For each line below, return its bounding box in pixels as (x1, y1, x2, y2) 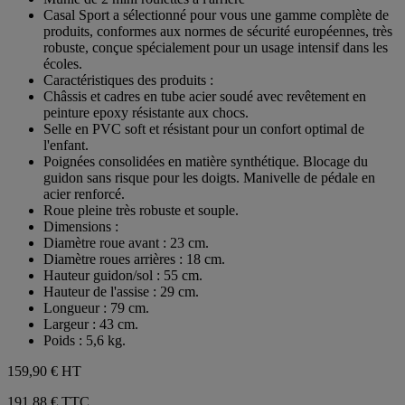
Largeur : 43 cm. (43, 316, 138, 332)
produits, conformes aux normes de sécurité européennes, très (43, 23, 392, 39)
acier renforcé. (43, 185, 125, 202)
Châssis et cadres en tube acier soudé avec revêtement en (43, 88, 366, 104)
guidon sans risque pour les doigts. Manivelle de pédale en (43, 169, 375, 185)
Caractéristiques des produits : (43, 71, 213, 88)
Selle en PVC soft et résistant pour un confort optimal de (43, 120, 364, 137)
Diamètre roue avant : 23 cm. (43, 234, 209, 250)
